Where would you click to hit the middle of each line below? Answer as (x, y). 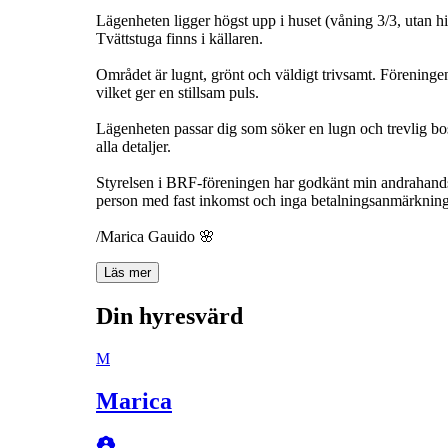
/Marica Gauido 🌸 (155, 236)
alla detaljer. (133, 146)
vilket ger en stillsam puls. (177, 92)
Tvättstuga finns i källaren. (179, 38)
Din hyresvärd (169, 315)
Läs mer (127, 272)
